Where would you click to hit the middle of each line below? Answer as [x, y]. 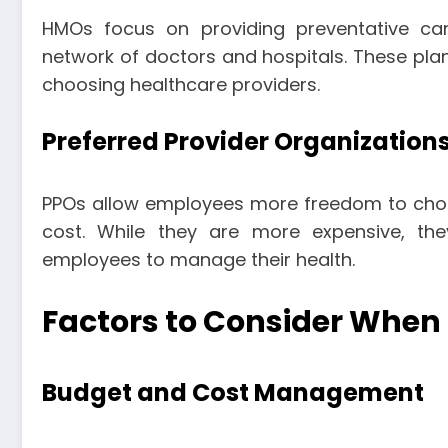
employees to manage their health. [198, 260]
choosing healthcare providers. [181, 84]
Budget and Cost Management [233, 392]
